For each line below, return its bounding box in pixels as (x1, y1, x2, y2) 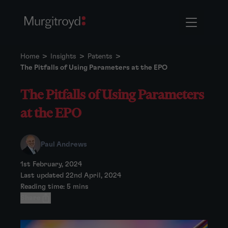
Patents (88, 53, 112, 60)
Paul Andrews (41, 141, 87, 148)
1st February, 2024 (20, 161, 82, 168)
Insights (50, 53, 76, 60)
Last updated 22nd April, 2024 (20, 172, 121, 179)
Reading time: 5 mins (20, 183, 89, 190)
